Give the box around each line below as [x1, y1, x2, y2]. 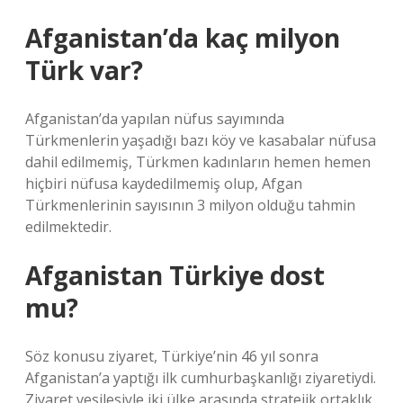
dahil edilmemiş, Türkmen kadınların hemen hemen [25, 152, 371, 172]
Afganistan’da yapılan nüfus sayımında [25, 109, 284, 129]
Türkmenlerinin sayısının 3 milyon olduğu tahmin [25, 195, 355, 215]
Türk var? [25, 53, 143, 87]
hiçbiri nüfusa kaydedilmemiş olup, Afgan [25, 174, 302, 193]
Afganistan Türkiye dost [25, 258, 325, 292]
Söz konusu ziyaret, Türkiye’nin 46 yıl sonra [25, 346, 318, 366]
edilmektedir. [25, 217, 112, 237]
